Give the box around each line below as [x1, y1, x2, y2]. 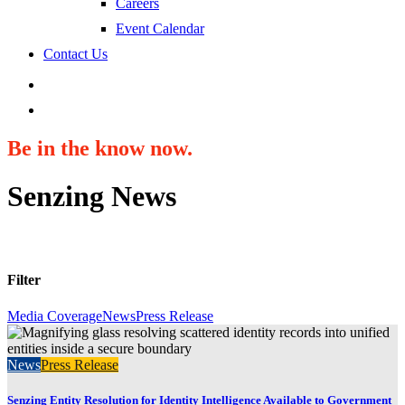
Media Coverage [7, 307, 102, 324]
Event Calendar [116, 21, 204, 36]
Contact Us [43, 46, 108, 61]
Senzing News [7, 180, 176, 213]
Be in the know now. [7, 136, 193, 160]
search [42, 101, 79, 117]
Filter [7, 272, 41, 288]
